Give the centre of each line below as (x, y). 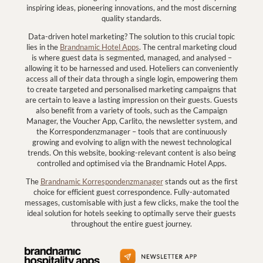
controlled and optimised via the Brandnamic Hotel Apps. (131, 163)
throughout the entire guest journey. (131, 223)
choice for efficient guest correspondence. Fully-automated (131, 192)
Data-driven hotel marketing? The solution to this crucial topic (131, 36)
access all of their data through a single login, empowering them (131, 78)
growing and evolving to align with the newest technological (131, 142)
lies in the (43, 47)
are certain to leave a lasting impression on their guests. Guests (131, 100)
